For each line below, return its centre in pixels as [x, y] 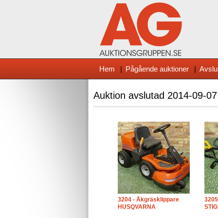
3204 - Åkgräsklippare [148, 200]
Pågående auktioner [157, 69]
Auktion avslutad [130, 95]
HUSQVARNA [137, 207]
